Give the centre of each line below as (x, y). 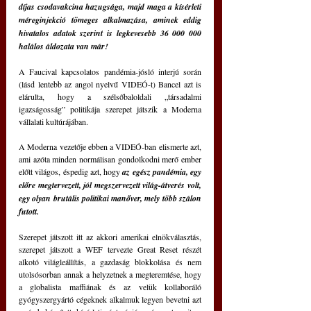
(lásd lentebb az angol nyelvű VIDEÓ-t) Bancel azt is (110, 84)
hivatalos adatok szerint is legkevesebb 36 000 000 (110, 33)
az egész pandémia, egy (162, 171)
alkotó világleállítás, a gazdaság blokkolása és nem (110, 261)
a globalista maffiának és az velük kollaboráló (110, 286)
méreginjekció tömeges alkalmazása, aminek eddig (110, 19)
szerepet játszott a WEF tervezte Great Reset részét (110, 249)
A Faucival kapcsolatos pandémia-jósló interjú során (110, 71)
